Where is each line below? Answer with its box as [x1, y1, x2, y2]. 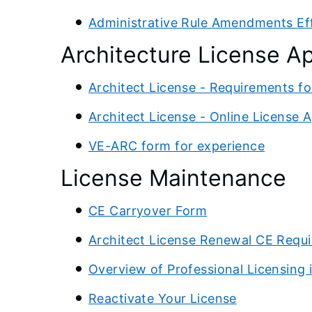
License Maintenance [61, 164, 286, 192]
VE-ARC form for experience [88, 138, 265, 153]
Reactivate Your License [88, 290, 237, 306]
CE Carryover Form [88, 203, 208, 218]
